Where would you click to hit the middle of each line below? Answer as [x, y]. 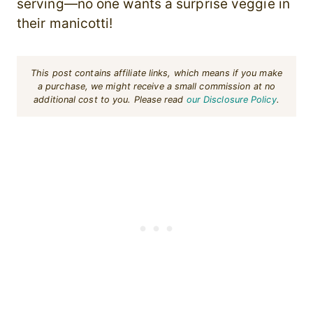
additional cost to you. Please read [110, 100]
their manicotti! [65, 24]
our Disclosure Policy [231, 100]
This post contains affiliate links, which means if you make [156, 73]
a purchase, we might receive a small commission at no [156, 87]
